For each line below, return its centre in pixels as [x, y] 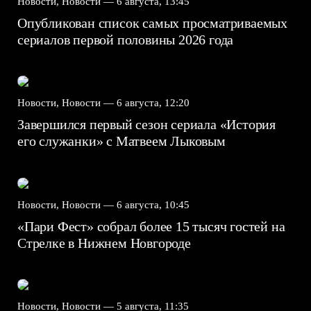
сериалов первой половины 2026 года [127, 39]
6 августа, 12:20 [153, 103]
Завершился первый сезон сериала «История [146, 125]
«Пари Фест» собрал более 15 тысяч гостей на [151, 226]
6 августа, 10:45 [153, 204]
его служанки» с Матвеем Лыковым [123, 141]
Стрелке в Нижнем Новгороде [106, 243]
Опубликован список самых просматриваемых [152, 23]
